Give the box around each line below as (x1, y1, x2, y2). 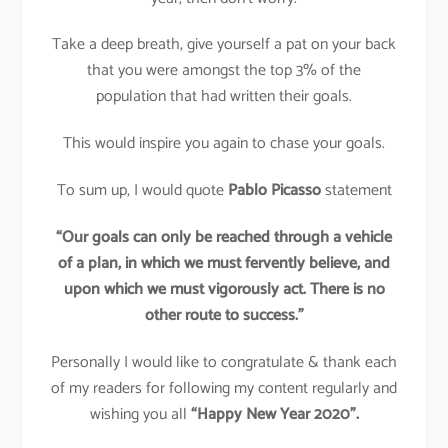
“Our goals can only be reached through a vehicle (56, 223, 392, 251)
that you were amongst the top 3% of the (87, 57, 361, 85)
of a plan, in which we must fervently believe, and (58, 249, 390, 277)
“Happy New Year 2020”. (190, 400, 359, 428)
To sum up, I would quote (56, 176, 228, 204)
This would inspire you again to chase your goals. (63, 130, 385, 158)
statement (320, 176, 392, 204)
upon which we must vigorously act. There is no (63, 275, 385, 303)
